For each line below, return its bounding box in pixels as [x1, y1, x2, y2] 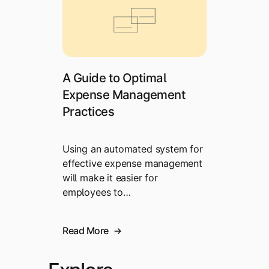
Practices [62, 103, 114, 119]
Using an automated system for [62, 142, 203, 155]
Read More [62, 224, 109, 237]
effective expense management [62, 157, 202, 169]
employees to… [62, 186, 131, 198]
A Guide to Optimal [62, 70, 166, 85]
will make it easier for [62, 171, 158, 184]
